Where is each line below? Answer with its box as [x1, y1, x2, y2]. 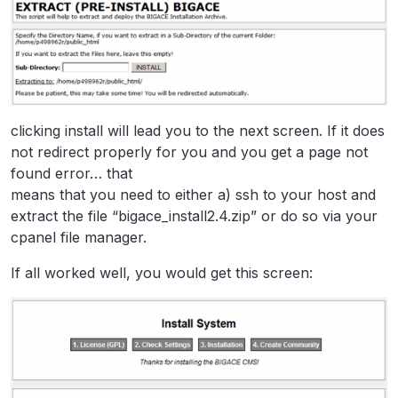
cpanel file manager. [11, 227, 147, 246]
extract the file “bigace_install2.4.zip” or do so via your [11, 206, 378, 225]
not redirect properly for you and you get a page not [11, 142, 368, 161]
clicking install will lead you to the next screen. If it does [11, 121, 385, 139]
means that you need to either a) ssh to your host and [11, 185, 376, 203]
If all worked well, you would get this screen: [11, 263, 313, 282]
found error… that [11, 163, 132, 182]
